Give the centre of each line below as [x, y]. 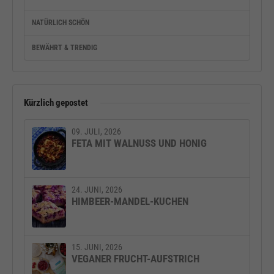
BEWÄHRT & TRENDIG [65, 48]
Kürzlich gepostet [56, 103]
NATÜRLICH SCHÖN [61, 23]
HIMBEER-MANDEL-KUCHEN [130, 201]
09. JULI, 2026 [96, 132]
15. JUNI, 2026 [97, 247]
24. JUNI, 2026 [97, 189]
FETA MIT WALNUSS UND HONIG [139, 143]
